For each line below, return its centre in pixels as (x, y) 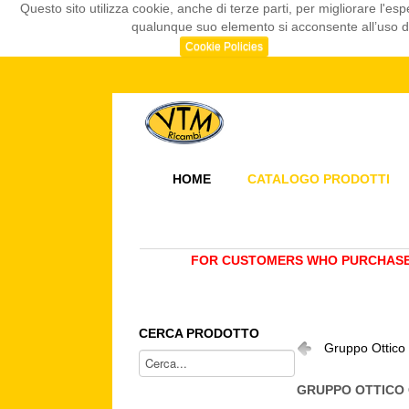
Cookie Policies (224, 47)
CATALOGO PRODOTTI (318, 179)
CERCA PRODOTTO (199, 334)
